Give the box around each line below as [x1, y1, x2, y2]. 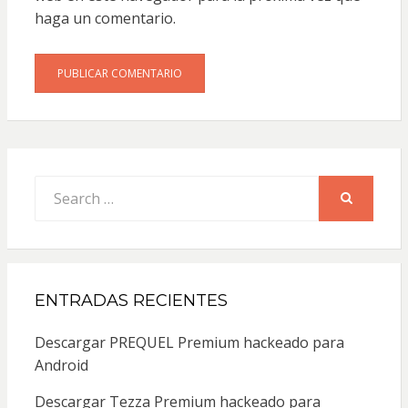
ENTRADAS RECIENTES [34, 290, 228, 311]
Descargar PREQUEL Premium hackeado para [34, 331, 344, 352]
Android [34, 354, 88, 375]
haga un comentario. [34, 7, 176, 28]
